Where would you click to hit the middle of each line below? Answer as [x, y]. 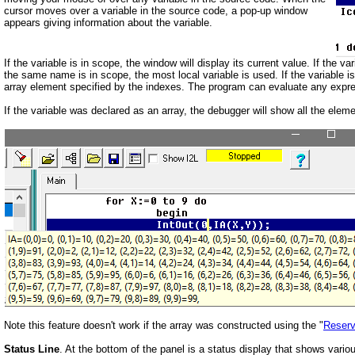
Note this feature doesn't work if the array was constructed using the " [164, 325]
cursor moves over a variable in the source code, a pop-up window [156, 11]
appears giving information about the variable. [108, 23]
